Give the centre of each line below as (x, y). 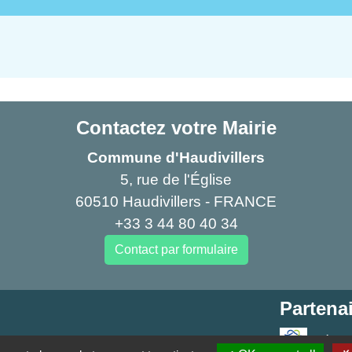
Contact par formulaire (176, 249)
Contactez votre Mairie (176, 127)
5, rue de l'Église (176, 179)
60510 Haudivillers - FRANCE (176, 201)
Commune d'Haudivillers (176, 157)
